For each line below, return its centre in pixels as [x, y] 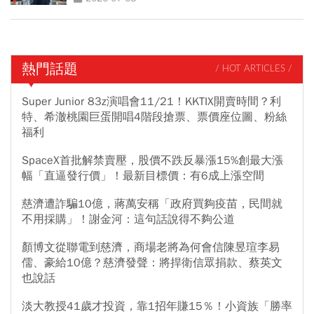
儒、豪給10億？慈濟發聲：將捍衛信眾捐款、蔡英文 [152, 262]
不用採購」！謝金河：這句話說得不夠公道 [128, 219]
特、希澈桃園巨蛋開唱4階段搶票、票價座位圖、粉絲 [154, 117]
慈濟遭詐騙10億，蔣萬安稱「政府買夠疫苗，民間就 [152, 204]
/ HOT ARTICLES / [254, 69]
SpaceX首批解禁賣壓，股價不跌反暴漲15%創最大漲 [152, 160]
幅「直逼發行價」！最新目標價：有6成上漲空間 [143, 176]
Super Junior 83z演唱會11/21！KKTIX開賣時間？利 [151, 101]
